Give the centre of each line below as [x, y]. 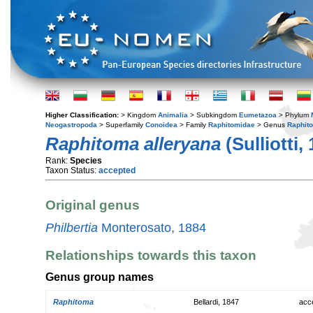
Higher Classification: [83, 115]
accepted [117, 170]
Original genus [93, 205]
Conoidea [161, 125]
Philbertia [72, 227]
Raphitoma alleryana [133, 144]
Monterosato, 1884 [152, 227]
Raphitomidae [232, 125]
